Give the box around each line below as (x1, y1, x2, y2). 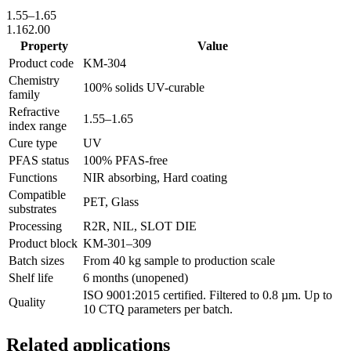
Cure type (9, 136, 57, 150)
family (9, 87, 40, 101)
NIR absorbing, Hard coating (83, 170, 227, 184)
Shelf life (9, 270, 53, 284)
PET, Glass (83, 194, 139, 208)
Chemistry (9, 73, 60, 87)
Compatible (9, 187, 66, 201)
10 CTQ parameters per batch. (83, 302, 233, 316)
